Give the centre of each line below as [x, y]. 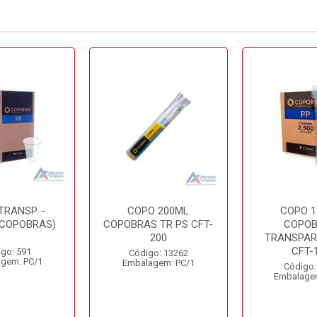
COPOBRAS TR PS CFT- [158, 224]
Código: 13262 [158, 253]
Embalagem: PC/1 [158, 263]
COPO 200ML [158, 211]
